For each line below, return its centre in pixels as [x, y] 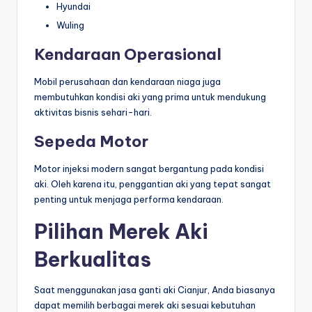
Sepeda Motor [91, 141]
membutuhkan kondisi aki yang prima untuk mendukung [150, 96]
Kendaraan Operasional [128, 54]
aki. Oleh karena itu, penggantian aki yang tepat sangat [153, 184]
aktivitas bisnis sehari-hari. [93, 112]
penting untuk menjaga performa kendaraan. [129, 199]
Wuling [70, 25]
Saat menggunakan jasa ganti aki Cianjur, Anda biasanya [155, 289]
